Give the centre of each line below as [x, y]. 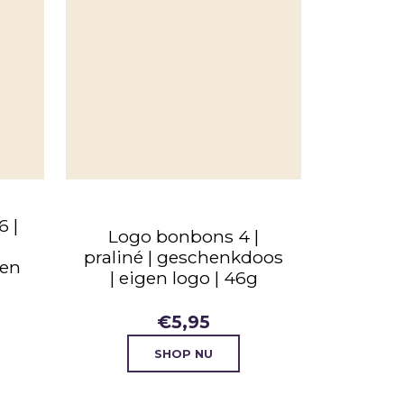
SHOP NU [184, 353]
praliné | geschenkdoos [184, 257]
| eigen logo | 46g [184, 278]
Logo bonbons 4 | [184, 237]
